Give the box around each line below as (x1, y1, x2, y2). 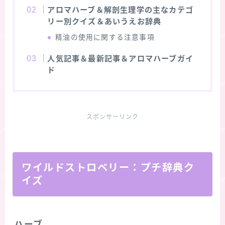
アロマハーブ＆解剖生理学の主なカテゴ (47, 5, 193, 14)
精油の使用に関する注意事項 (55, 33, 155, 41)
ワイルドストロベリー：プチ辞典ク (22, 162, 194, 173)
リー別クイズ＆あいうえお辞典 (47, 17, 162, 26)
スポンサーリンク (86, 113, 139, 121)
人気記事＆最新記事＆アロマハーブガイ (47, 54, 193, 63)
